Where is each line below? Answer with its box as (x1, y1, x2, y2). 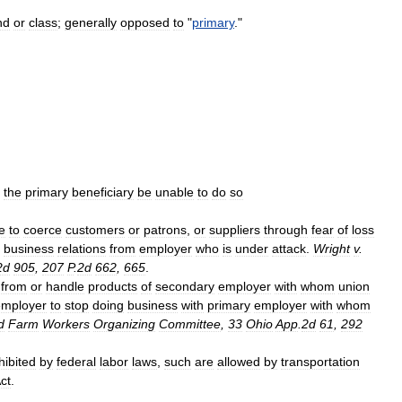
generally (65, 15, 117, 30)
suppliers (209, 223, 260, 237)
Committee (159, 317, 221, 331)
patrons (144, 223, 187, 237)
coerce (23, 223, 62, 237)
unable (155, 185, 194, 199)
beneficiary (72, 185, 134, 199)
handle (46, 279, 84, 293)
